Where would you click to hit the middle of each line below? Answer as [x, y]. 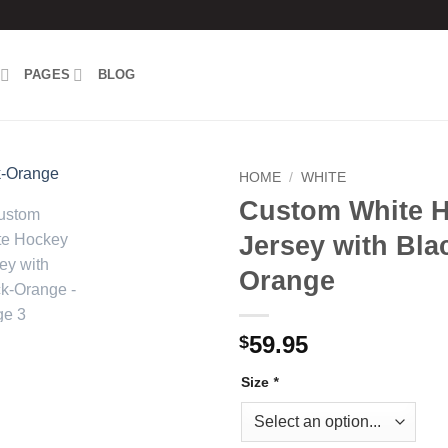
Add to [171, 228]
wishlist [171, 246]
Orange [287, 280]
